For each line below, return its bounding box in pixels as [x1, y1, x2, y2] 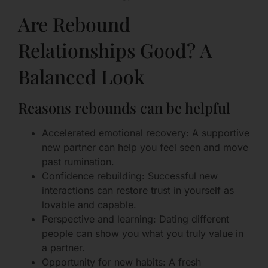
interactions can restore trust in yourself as [42, 184, 234, 196]
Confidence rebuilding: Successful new [42, 169, 218, 182]
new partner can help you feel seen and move [42, 141, 248, 153]
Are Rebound [18, 10, 130, 36]
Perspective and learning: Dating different [42, 212, 229, 225]
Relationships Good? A [18, 36, 212, 63]
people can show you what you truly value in [42, 227, 243, 239]
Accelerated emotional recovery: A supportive [42, 126, 249, 139]
